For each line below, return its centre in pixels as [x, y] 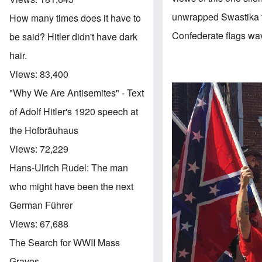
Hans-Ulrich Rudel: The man [69, 167]
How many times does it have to [75, 18]
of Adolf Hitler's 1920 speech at [74, 111]
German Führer [41, 205]
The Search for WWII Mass [65, 242]
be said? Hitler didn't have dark [73, 36]
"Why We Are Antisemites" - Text [77, 92]
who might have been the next [71, 186]
